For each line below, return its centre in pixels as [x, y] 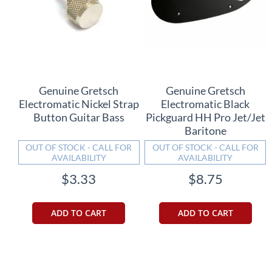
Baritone [205, 130]
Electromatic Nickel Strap [79, 104]
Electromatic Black [206, 104]
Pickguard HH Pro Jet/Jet [205, 117]
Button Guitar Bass [79, 117]
